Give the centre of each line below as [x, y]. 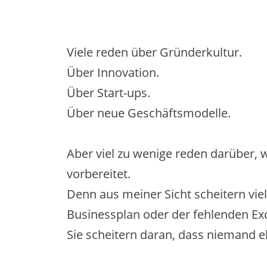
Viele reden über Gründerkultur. [154, 52]
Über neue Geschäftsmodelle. [149, 113]
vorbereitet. [99, 173]
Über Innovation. [113, 72]
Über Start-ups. [108, 92]
